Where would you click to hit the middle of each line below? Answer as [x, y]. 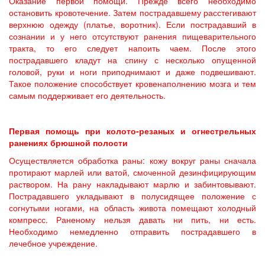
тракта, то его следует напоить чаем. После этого [132, 48]
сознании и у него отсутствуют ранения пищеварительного [132, 36]
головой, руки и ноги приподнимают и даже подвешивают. [132, 72]
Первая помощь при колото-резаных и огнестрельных [132, 131]
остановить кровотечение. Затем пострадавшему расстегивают [132, 12]
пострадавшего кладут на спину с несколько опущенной [132, 60]
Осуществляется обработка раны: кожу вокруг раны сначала [132, 160]
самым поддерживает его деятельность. [87, 95]
